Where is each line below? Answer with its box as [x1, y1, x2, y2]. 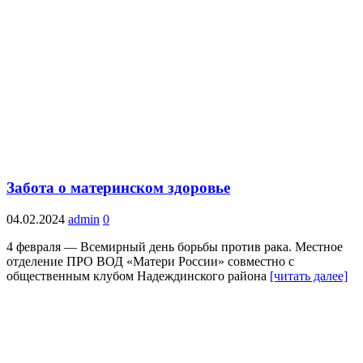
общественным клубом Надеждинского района [6, 269, 270, 284]
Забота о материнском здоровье [6, 179, 230, 197]
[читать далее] [270, 269, 348, 284]
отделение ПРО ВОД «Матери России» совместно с [6, 254, 294, 269]
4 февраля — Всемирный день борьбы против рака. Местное [6, 240, 343, 254]
